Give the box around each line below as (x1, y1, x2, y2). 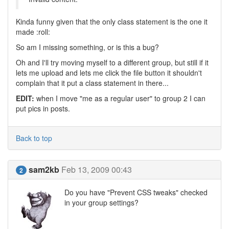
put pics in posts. (16, 103, 70, 113)
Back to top (16, 133, 52, 143)
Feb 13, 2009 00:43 (61, 164, 132, 175)
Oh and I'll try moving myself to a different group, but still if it (16, 57, 209, 67)
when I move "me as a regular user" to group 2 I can (34, 93, 205, 103)
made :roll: (16, 27, 50, 37)
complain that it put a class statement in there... (16, 78, 169, 88)
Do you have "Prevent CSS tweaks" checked (64, 187, 208, 197)
